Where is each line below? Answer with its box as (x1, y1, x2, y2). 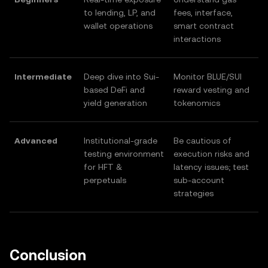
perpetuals (84, 175, 126, 185)
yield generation (84, 98, 147, 108)
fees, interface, (173, 8, 233, 17)
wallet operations (84, 21, 153, 31)
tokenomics (173, 98, 220, 108)
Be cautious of (173, 136, 232, 145)
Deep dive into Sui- (84, 72, 159, 81)
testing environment (84, 149, 164, 159)
